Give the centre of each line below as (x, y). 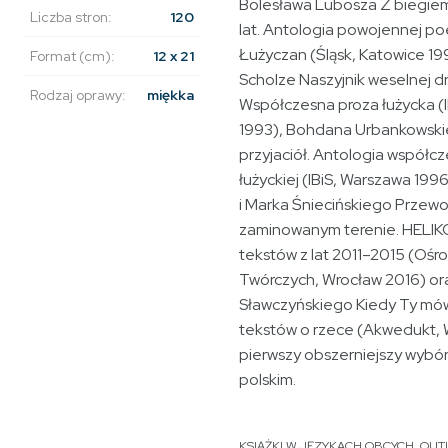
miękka (170, 95)
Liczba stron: (71, 17)
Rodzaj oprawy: (78, 95)
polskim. (267, 379)
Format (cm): (72, 56)
